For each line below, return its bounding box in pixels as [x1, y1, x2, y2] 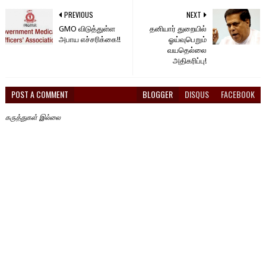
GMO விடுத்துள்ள [58, 24, 115, 34]
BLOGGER [142, 88, 173, 101]
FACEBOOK [221, 88, 255, 101]
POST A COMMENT [11, 88, 68, 101]
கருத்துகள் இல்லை [5, 113, 61, 122]
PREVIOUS [64, 9, 93, 20]
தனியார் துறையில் [150, 24, 207, 34]
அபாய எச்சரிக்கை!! [58, 35, 121, 45]
